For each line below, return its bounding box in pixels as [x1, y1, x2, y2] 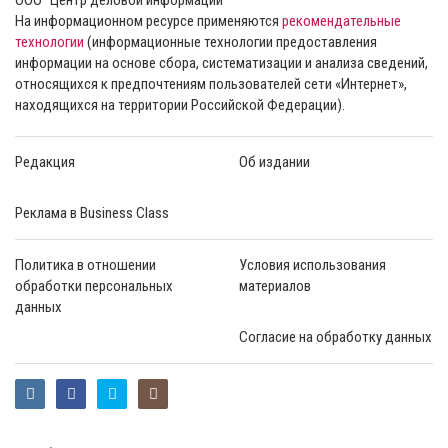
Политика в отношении [15, 255, 156, 274]
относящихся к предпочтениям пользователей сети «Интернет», [15, 74, 407, 93]
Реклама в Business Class [15, 203, 169, 222]
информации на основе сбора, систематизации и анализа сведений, [15, 53, 428, 72]
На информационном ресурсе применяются [15, 11, 282, 30]
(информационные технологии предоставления [84, 32, 377, 51]
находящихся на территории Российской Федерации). [15, 95, 345, 114]
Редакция [15, 152, 75, 171]
